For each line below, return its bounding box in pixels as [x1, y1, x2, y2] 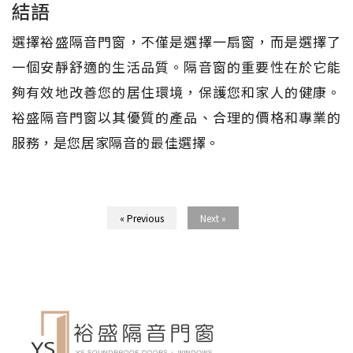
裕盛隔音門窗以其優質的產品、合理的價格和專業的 [12, 106, 341, 127]
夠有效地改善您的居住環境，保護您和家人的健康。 [12, 81, 341, 102]
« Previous [119, 210, 164, 225]
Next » [199, 210, 226, 225]
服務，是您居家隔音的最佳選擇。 [12, 132, 221, 152]
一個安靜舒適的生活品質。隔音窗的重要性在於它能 [12, 56, 341, 76]
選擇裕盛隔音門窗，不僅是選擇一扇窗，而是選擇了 [12, 31, 341, 51]
